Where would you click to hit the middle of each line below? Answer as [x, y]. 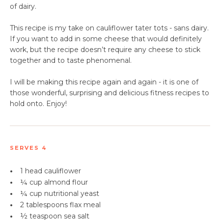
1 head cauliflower [51, 171]
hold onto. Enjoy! [39, 104]
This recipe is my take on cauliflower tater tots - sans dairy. [109, 28]
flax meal [85, 205]
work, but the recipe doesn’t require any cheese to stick [105, 50]
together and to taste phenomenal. [72, 60]
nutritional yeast [72, 193]
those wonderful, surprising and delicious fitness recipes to [110, 93]
